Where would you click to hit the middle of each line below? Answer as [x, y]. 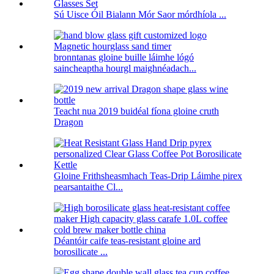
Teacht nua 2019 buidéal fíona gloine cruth [136, 111]
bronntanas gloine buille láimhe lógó [124, 57]
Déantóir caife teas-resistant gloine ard [127, 241]
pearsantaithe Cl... [88, 187]
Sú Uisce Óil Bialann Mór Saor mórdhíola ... [140, 15]
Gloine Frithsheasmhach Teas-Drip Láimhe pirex [148, 176]
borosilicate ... [81, 252]
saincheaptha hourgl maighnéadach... [125, 68]
